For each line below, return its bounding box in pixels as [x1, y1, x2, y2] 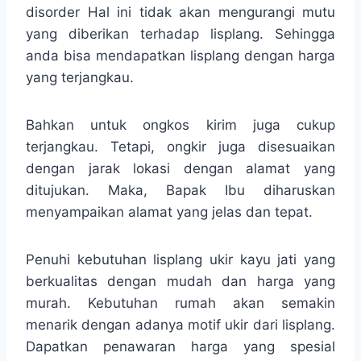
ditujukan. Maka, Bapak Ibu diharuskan [26, 181, 335, 198]
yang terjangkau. [26, 68, 134, 85]
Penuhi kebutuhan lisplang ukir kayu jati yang [26, 251, 335, 268]
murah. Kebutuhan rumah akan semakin [26, 294, 335, 311]
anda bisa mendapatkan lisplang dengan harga [26, 47, 335, 64]
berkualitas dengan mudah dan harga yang [26, 272, 335, 289]
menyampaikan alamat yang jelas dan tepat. [26, 203, 313, 220]
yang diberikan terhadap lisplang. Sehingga [26, 25, 335, 42]
